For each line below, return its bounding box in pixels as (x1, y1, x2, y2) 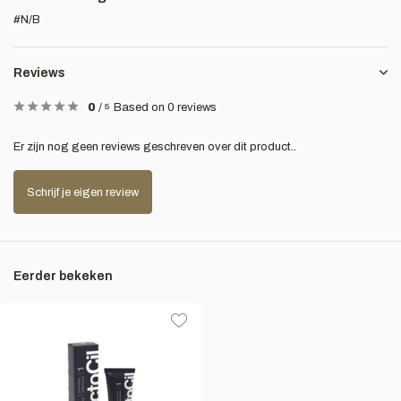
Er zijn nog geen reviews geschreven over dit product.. (13, 141, 296, 153)
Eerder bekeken (13, 269, 113, 283)
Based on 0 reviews (114, 101, 217, 114)
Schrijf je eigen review (27, 185, 139, 199)
